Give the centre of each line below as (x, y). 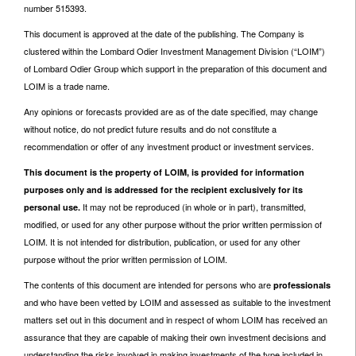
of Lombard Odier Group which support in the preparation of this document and (175, 68)
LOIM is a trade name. (67, 86)
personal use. (53, 207)
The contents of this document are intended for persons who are (149, 284)
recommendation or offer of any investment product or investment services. (169, 146)
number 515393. (56, 8)
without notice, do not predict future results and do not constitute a (150, 129)
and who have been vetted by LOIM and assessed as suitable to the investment (177, 302)
